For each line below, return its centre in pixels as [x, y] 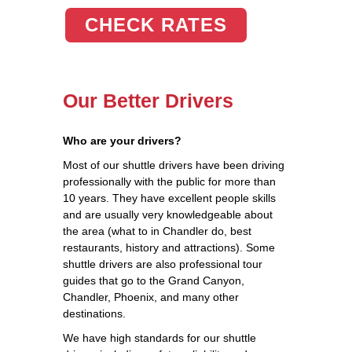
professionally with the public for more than [169, 181]
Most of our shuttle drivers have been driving [174, 165]
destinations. [94, 313]
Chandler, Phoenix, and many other [151, 297]
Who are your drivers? [122, 140]
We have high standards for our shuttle [159, 337]
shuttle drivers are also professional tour [163, 264]
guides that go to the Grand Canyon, [154, 280]
